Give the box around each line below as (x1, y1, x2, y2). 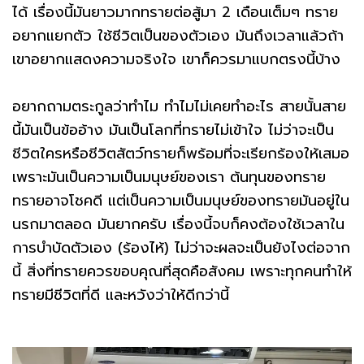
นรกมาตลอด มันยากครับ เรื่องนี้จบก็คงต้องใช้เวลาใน (12, 213, 344, 236)
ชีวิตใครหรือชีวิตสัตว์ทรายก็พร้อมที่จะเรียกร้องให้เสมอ (12, 142, 349, 166)
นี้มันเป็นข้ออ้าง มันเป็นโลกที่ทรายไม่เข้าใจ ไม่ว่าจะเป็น (12, 119, 334, 142)
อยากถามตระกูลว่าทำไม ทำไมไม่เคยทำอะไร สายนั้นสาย (12, 95, 346, 119)
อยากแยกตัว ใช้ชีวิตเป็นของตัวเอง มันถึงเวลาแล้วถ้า (12, 24, 344, 48)
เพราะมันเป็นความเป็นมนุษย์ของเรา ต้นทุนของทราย (12, 166, 326, 189)
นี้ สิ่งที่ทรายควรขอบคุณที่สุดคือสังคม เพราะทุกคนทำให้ (12, 260, 352, 284)
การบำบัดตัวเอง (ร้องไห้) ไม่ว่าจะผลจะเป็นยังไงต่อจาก (12, 236, 350, 260)
